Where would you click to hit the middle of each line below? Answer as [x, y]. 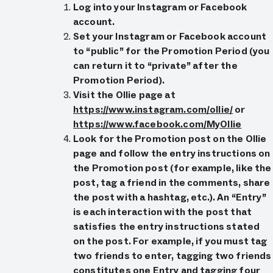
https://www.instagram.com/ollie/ [153, 109]
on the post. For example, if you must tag [170, 241]
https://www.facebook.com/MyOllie [158, 124]
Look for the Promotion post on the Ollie [170, 139]
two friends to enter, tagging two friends [172, 256]
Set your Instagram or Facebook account [170, 36]
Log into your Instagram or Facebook [160, 7]
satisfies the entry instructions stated [167, 226]
